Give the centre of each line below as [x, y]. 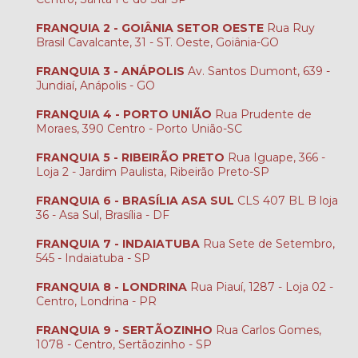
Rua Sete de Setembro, [267, 243]
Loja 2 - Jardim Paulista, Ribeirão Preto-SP [153, 171]
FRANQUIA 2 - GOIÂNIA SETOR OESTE [150, 28]
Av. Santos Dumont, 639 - [257, 71]
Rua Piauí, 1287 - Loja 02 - [260, 286]
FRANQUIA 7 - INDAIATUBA [118, 243]
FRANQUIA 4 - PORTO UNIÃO [124, 114]
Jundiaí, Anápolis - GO [95, 85]
